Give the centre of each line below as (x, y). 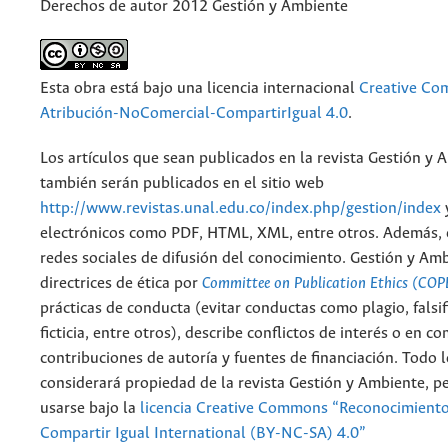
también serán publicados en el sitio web (182, 184)
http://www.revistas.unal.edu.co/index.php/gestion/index (240, 209)
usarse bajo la (90, 409)
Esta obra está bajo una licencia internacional (199, 89)
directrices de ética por (121, 284)
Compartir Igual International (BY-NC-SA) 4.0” (203, 434)
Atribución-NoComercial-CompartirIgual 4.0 (194, 114)
